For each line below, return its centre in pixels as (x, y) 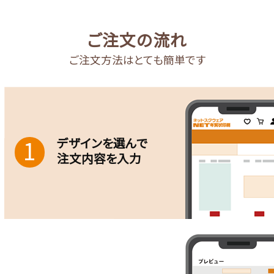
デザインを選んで (103, 143)
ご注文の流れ (137, 39)
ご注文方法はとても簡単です (137, 60)
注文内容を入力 (99, 158)
